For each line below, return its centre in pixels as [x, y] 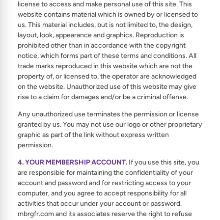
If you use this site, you [163, 162]
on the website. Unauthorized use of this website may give [107, 87]
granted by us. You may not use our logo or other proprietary [110, 124]
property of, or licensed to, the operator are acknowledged [107, 76]
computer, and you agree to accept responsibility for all [102, 193]
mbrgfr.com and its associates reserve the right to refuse [105, 214]
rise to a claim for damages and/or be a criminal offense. [103, 97]
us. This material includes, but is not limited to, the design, [105, 25]
